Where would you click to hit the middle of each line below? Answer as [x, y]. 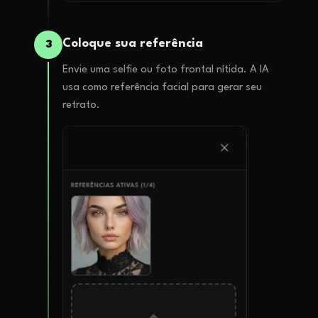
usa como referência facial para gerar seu [162, 88]
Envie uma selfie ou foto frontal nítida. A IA [166, 70]
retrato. [81, 106]
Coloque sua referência [133, 44]
